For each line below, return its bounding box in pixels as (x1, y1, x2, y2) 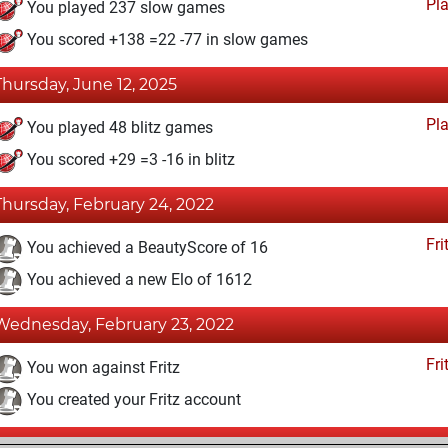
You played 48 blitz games (23, 118, 213, 138)
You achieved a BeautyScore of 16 (23, 238, 268, 258)
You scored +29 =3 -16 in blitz (23, 150, 235, 170)
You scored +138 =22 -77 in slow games (23, 30, 308, 50)
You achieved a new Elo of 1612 (23, 270, 252, 290)
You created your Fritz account (23, 390, 241, 410)
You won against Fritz (23, 358, 180, 378)
